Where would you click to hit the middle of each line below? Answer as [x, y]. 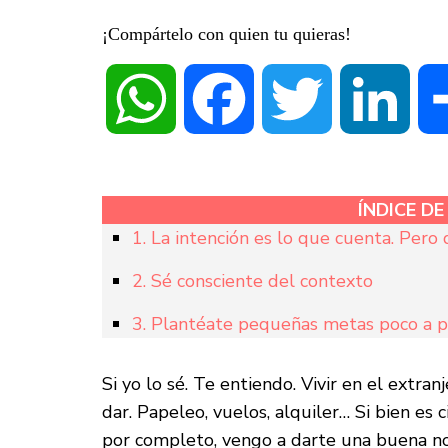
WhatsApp [210, 99]
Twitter [354, 99]
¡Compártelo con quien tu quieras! [226, 34]
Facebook [285, 99]
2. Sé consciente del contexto [252, 281]
